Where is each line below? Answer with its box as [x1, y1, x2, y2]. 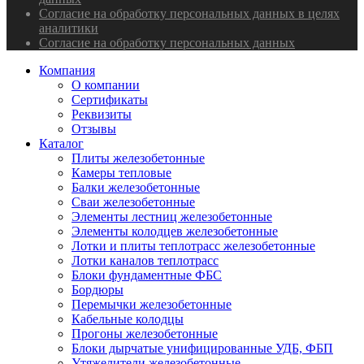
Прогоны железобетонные [71, 326, 218, 340]
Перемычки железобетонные [71, 297, 232, 311]
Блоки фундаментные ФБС [71, 267, 222, 282]
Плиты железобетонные [71, 150, 205, 165]
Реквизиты [71, 106, 132, 121]
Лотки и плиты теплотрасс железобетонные [71, 238, 315, 253]
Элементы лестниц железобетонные [71, 209, 272, 223]
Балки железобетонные [71, 180, 200, 194]
